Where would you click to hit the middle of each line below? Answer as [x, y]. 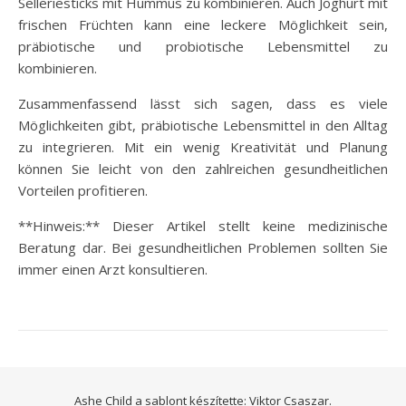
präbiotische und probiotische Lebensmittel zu [203, 46]
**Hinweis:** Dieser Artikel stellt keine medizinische [203, 226]
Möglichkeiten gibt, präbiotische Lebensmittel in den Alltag [203, 125]
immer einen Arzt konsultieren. [113, 269]
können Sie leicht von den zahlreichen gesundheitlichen [203, 169]
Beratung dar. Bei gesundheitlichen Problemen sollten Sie [203, 247]
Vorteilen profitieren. [83, 190]
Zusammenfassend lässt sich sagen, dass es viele [203, 103]
